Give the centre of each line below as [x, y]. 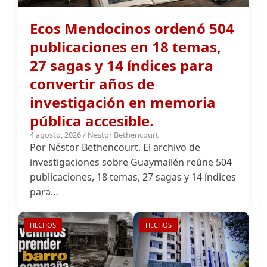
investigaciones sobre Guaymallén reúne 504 [131, 125]
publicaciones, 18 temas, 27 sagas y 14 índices [133, 140]
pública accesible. [92, 83]
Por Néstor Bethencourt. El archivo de [115, 110]
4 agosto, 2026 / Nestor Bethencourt [94, 97]
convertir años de [92, 46]
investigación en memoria [123, 65]
